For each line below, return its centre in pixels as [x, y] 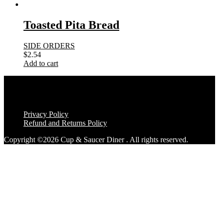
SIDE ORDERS [49, 46]
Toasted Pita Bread [71, 25]
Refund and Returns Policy [65, 123]
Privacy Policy [46, 114]
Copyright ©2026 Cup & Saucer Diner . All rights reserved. [96, 140]
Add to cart [41, 64]
